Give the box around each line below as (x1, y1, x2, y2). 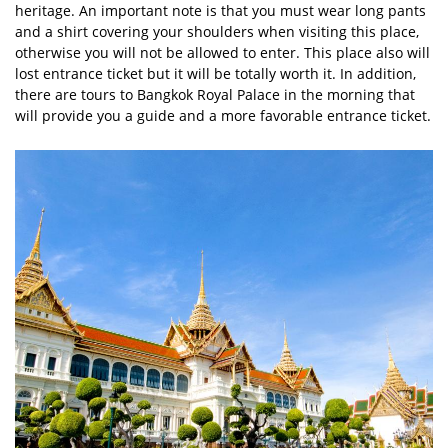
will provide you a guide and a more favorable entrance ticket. (15, 106, 431, 126)
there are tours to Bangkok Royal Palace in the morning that (15, 85, 415, 105)
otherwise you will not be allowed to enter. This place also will (15, 43, 430, 63)
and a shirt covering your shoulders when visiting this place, (15, 22, 419, 42)
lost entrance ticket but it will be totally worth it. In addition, (15, 64, 416, 84)
